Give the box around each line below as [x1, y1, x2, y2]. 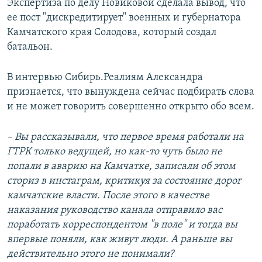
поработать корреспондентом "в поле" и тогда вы [7, 219, 237, 231]
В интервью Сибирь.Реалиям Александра [7, 72, 203, 84]
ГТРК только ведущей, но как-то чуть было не [7, 146, 222, 158]
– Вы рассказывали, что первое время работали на [7, 132, 244, 143]
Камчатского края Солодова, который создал [7, 27, 216, 39]
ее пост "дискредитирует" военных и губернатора [7, 12, 241, 24]
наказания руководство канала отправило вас [7, 205, 222, 216]
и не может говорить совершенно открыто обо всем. [7, 101, 254, 113]
